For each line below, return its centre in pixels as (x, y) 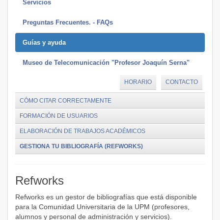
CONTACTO (182, 82)
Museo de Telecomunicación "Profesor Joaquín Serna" (106, 63)
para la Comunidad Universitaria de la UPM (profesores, (102, 207)
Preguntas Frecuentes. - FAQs (68, 22)
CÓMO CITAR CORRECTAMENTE (66, 101)
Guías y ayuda (44, 42)
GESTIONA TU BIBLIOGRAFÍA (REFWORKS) (81, 146)
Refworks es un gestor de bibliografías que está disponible (106, 197)
